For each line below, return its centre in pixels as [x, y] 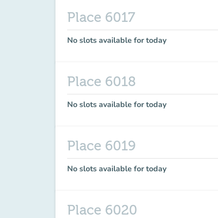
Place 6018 [101, 82]
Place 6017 [101, 18]
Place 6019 [101, 146]
